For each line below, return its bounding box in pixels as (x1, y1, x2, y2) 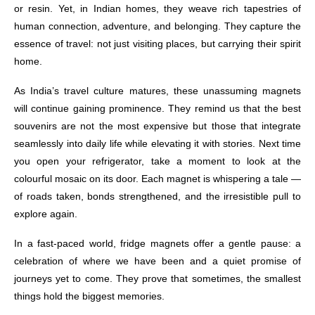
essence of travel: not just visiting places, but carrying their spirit (14, 37, 301, 49)
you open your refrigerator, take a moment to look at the (14, 155, 301, 167)
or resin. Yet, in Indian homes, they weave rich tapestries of (14, 2, 301, 14)
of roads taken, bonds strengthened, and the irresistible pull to (14, 190, 301, 202)
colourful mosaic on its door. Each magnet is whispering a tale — (14, 172, 301, 184)
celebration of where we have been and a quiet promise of (14, 255, 301, 266)
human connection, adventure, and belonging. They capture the (14, 20, 301, 32)
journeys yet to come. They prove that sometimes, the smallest (14, 272, 301, 284)
